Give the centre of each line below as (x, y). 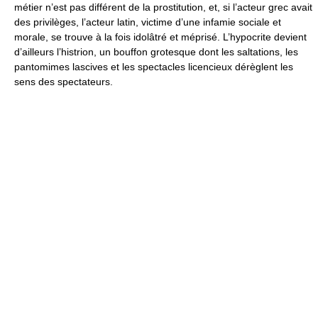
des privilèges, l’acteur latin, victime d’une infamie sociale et (148, 22)
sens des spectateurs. (64, 81)
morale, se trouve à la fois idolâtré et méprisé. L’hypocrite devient (160, 37)
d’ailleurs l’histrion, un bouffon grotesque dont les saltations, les (156, 51)
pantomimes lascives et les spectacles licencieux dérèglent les (154, 66)
